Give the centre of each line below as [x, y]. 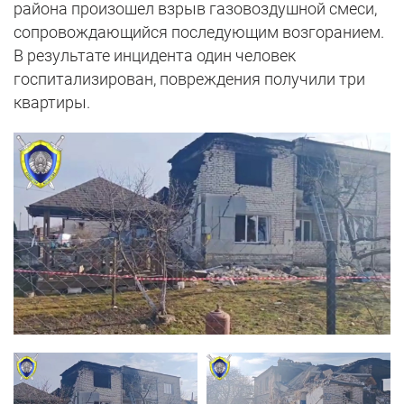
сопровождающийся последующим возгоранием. [199, 32]
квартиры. [52, 102]
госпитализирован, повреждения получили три [189, 78]
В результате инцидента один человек [155, 55]
